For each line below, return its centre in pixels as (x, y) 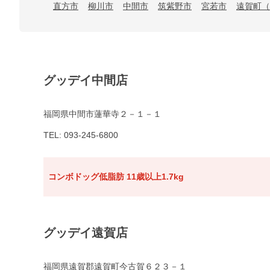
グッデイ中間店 (86, 80)
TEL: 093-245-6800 (81, 135)
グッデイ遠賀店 (86, 233)
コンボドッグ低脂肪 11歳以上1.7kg (116, 177)
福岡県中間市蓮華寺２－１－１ (102, 114)
